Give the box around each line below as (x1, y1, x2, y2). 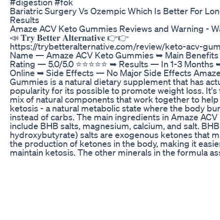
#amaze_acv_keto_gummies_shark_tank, (10, 182, 171, 193)
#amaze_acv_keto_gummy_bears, (10, 173, 143, 184)
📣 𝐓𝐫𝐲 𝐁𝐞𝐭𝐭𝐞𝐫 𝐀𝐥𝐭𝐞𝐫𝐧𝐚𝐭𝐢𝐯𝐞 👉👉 (10, 31, 129, 43)
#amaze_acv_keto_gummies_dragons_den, (10, 191, 180, 202)
